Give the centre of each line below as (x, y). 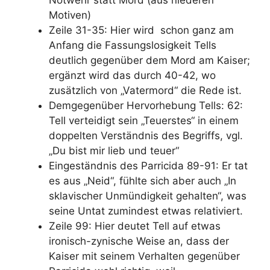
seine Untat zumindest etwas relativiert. (146, 211)
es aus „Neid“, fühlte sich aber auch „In (143, 181)
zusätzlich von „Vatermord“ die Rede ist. (145, 90)
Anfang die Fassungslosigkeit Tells (133, 45)
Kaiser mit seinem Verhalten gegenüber (144, 256)
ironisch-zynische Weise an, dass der (139, 241)
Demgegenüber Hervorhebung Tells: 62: (146, 105)
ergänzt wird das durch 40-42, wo (132, 75)
